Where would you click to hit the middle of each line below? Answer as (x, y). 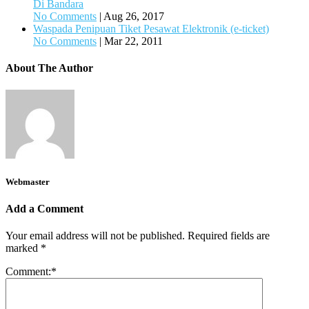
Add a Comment (44, 208)
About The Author (49, 68)
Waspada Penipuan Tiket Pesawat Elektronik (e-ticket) (151, 29)
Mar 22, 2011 (133, 41)
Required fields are (229, 236)
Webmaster (28, 181)
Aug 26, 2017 (134, 17)
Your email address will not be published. (95, 236)
